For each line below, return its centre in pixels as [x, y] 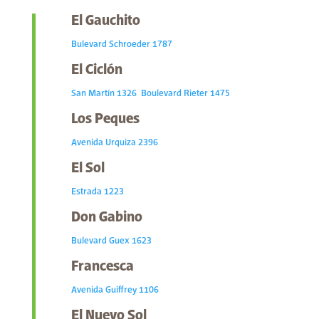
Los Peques [105, 120]
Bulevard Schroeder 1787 [121, 45]
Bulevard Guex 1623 [111, 241]
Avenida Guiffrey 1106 [115, 291]
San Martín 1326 [104, 94]
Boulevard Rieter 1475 [185, 94]
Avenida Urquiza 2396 [114, 143]
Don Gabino [106, 218]
